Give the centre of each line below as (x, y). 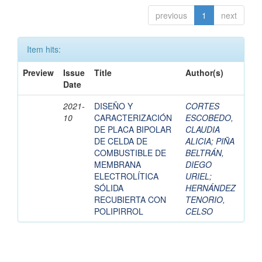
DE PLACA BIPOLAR (133, 130)
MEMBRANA (118, 165)
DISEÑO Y (113, 106)
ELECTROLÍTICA (126, 176)
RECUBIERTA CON (130, 200)
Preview (38, 73)
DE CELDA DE (121, 141)
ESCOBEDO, (209, 118)
